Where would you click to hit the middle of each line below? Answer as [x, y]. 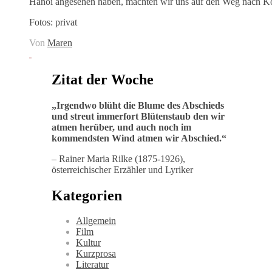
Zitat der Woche [103, 79]
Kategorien [87, 195]
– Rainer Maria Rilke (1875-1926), [118, 158]
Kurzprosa [96, 254]
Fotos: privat [53, 22]
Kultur [88, 243]
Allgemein [96, 221]
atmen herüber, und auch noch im [121, 127]
